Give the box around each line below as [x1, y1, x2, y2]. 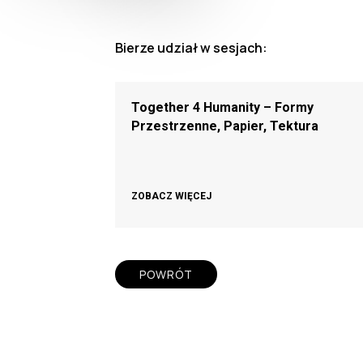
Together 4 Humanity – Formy [131, 100, 314, 115]
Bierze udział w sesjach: [115, 39, 267, 57]
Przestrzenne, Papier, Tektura [131, 118, 318, 134]
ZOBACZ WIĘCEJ [131, 190, 211, 202]
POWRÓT [139, 267, 193, 282]
